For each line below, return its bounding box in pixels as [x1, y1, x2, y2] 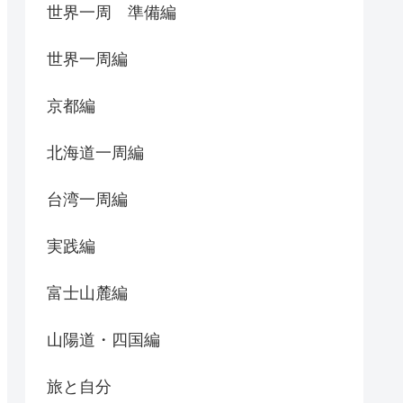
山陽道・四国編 [47, 331, 160, 349]
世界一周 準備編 [47, 4, 176, 22]
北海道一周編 [47, 144, 144, 162]
